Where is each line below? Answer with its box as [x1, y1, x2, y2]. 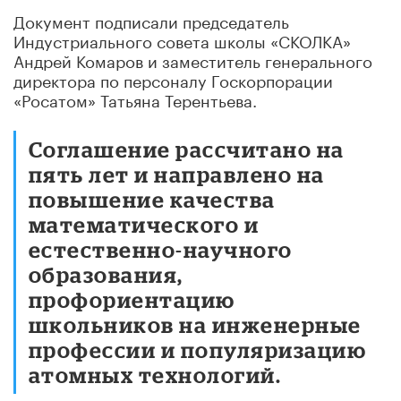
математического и [29, 211, 260, 236]
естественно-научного [29, 236, 293, 261]
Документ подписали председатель [13, 6, 289, 32]
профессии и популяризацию [29, 337, 367, 362]
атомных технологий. [29, 362, 282, 387]
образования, [29, 261, 183, 286]
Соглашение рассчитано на [29, 136, 345, 161]
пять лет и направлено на [29, 161, 325, 186]
